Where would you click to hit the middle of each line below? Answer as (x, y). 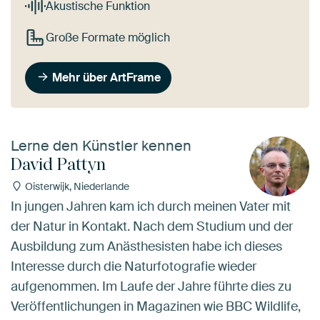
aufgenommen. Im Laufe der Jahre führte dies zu (151, 286)
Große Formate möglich (107, 37)
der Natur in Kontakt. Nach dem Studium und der (152, 226)
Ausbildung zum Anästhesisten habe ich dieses (146, 246)
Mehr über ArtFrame (107, 77)
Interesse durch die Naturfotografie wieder (134, 266)
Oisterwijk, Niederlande (76, 187)
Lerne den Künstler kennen (101, 146)
